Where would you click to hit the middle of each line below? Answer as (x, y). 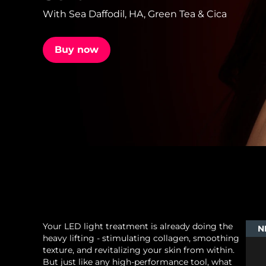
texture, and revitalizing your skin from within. (139, 250)
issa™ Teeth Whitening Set (88, 36)
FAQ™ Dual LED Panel (77, 103)
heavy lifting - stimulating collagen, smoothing (141, 238)
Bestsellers (164, 211)
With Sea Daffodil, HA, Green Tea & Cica (135, 14)
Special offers (58, 211)
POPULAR (51, 149)
